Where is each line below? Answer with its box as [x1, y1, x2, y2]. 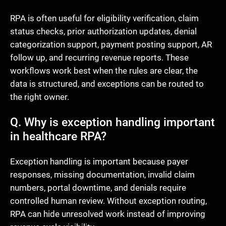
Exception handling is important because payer [10, 156, 188, 167]
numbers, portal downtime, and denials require [10, 183, 186, 193]
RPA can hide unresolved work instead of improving [10, 209, 205, 219]
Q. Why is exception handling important [10, 115, 215, 130]
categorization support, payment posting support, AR [10, 39, 212, 49]
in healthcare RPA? [10, 129, 106, 144]
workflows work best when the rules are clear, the [10, 65, 198, 76]
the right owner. [10, 91, 69, 102]
